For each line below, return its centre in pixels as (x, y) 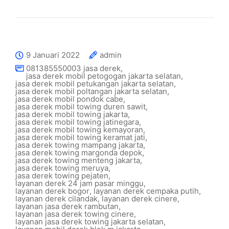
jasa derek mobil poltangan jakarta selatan (91, 91)
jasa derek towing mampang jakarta (79, 145)
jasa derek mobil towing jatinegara (77, 122)
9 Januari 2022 (53, 55)
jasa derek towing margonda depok (79, 153)
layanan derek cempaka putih (146, 191)
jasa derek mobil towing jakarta (72, 114)
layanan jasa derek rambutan (67, 206)
